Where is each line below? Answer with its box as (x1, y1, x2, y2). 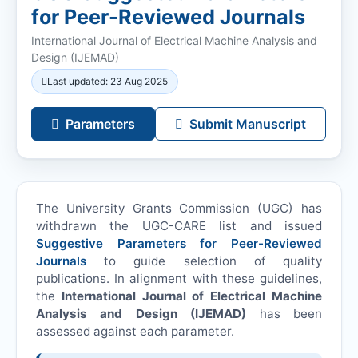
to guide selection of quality (104, 253, 323, 269)
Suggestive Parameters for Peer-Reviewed (36, 236, 322, 252)
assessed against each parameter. (36, 324, 234, 340)
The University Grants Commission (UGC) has (36, 201, 322, 217)
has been (246, 306, 323, 322)
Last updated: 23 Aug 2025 (46, 74, 168, 87)
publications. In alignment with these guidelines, (36, 271, 322, 287)
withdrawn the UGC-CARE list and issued (36, 218, 322, 234)
